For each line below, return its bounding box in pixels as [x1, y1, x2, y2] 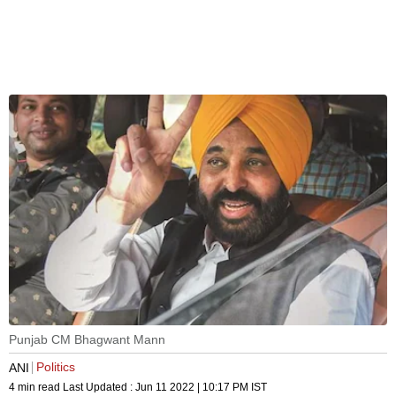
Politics [36, 360, 75, 375]
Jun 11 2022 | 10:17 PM [135, 381, 248, 394]
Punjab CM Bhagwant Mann [9, 332, 165, 347]
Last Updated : [63, 381, 135, 394]
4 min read [9, 381, 63, 394]
